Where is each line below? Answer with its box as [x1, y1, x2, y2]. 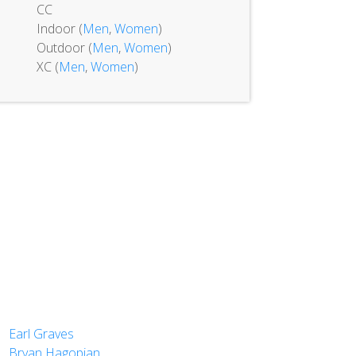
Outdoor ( [36, 39, 92, 56]
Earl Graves [8, 325, 74, 342]
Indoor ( [36, 20, 83, 37]
